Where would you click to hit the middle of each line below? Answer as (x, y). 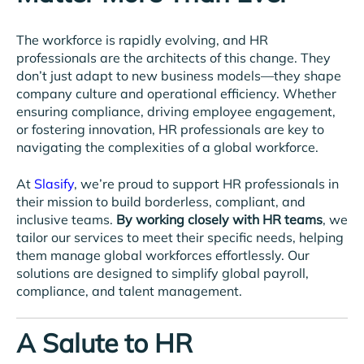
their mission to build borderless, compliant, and (161, 201)
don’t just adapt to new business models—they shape (179, 76)
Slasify (52, 183)
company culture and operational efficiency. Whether (176, 94)
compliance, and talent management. (129, 290)
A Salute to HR (104, 343)
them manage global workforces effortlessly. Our (163, 255)
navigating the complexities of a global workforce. (167, 147)
